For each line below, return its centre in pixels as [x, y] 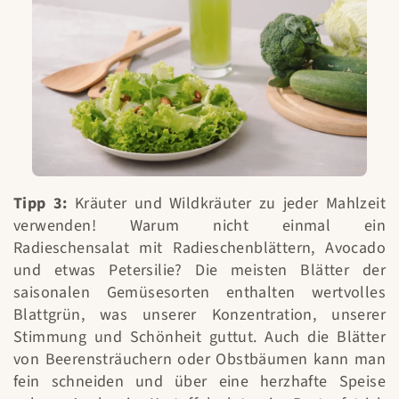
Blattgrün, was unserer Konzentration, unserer [199, 315]
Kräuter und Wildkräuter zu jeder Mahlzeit [226, 204]
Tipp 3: [41, 204]
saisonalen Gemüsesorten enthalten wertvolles [199, 293]
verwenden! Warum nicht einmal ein [199, 226]
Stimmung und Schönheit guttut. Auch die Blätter [199, 338]
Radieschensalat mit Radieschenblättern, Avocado [199, 248]
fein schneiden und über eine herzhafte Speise [199, 382]
